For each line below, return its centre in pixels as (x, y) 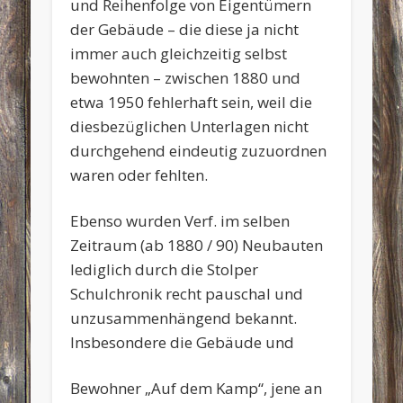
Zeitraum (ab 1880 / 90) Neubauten (197, 245)
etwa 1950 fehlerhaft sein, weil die (192, 102)
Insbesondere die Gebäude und (183, 342)
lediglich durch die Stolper (165, 269)
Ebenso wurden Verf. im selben (180, 220)
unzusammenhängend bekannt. (184, 318)
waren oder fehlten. (139, 175)
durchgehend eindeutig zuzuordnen (199, 150)
